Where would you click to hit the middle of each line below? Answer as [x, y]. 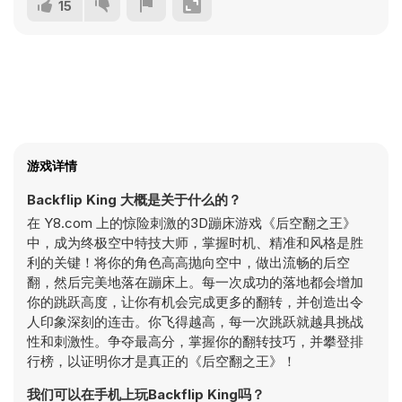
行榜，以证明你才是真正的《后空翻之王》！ [162, 361]
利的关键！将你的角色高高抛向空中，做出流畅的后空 [188, 262]
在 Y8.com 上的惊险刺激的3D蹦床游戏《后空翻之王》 [192, 223]
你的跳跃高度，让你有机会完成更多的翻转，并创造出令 [195, 302]
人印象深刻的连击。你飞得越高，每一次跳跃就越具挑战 [195, 322]
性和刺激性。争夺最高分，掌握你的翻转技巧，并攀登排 [195, 341]
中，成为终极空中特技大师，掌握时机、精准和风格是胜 [195, 243]
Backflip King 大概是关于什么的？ [134, 200]
